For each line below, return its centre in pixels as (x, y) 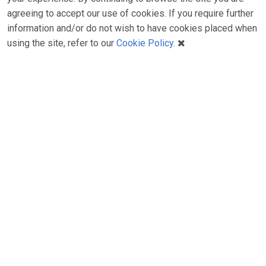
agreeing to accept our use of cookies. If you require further (130, 14)
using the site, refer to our (62, 43)
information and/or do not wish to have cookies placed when (132, 28)
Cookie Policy (145, 43)
